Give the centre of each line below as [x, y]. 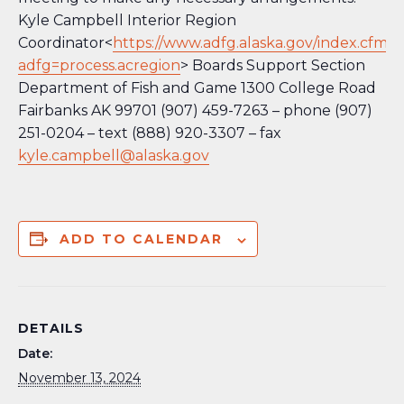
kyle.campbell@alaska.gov [114, 156]
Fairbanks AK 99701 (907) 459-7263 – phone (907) [195, 111]
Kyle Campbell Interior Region [127, 21]
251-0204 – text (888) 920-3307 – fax [150, 133]
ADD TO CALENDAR [141, 239]
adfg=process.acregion [99, 66]
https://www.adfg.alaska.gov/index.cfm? [254, 43]
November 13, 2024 [79, 378]
